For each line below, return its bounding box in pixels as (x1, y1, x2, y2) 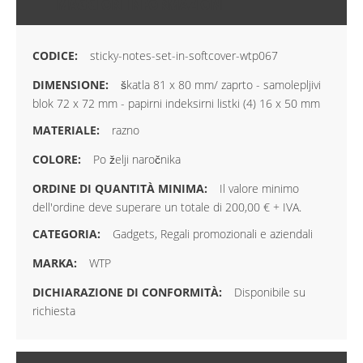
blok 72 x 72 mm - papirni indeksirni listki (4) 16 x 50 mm (32, 96, 320, 112)
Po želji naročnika (93, 152, 181, 168)
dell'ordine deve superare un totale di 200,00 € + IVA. (32, 199, 301, 216)
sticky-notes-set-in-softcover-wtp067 (90, 48, 278, 64)
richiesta (32, 303, 75, 319)
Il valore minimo (220, 181, 299, 197)
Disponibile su (234, 284, 305, 301)
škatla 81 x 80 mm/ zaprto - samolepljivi (121, 77, 321, 93)
